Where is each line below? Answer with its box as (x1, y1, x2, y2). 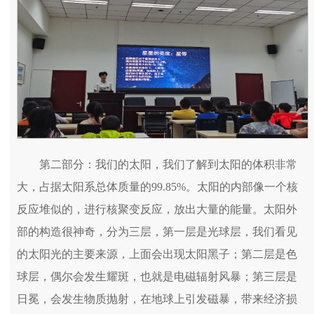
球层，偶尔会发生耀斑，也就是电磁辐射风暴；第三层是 (17, 271, 297, 283)
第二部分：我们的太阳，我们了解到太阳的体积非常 (39, 158, 297, 171)
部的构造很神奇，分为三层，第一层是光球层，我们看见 (17, 226, 297, 238)
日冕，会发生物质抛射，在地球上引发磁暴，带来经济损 (17, 293, 297, 306)
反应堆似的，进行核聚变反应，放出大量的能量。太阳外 (17, 203, 297, 216)
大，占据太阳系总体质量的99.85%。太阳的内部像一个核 (17, 181, 298, 193)
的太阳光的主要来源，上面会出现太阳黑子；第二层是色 (17, 248, 297, 261)
